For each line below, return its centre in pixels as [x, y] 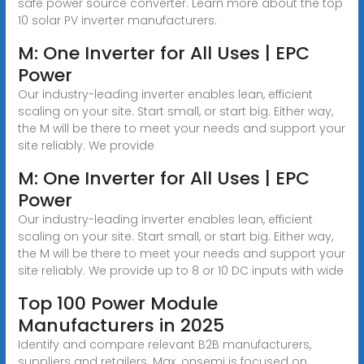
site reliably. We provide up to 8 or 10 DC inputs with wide [180, 270]
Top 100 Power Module [117, 303]
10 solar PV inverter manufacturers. [117, 20]
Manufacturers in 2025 [121, 325]
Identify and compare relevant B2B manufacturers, [164, 344]
